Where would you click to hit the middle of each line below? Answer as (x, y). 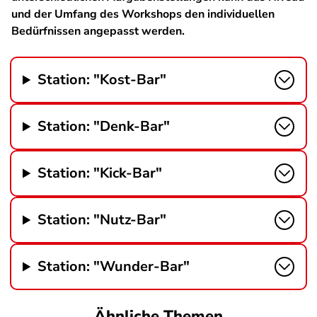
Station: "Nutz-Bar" (102, 220)
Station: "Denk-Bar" (104, 126)
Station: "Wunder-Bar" (114, 266)
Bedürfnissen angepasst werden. (98, 31)
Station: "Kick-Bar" (100, 173)
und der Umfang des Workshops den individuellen (143, 14)
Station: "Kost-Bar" (102, 80)
